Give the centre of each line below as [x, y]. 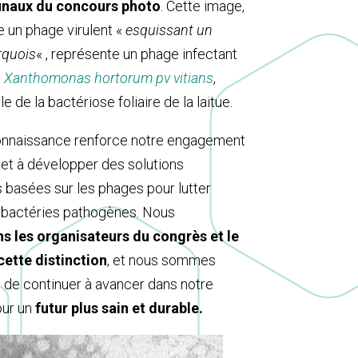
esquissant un [169, 30]
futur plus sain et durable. [117, 308]
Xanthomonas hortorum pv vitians [108, 78]
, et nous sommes [161, 260]
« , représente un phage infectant [136, 54]
